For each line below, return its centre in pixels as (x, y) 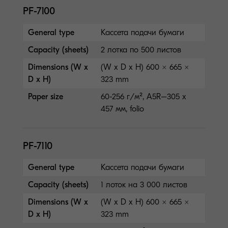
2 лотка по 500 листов (141, 50)
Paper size (46, 96)
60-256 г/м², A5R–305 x (144, 96)
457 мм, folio (123, 109)
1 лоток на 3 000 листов (144, 184)
